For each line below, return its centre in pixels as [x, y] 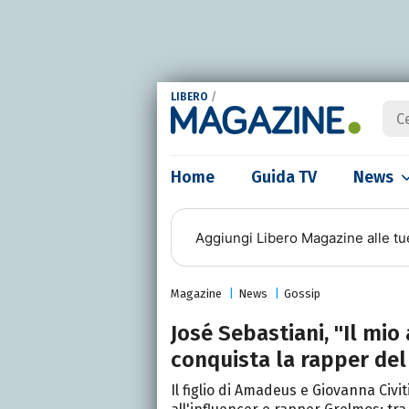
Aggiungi [225, 237]
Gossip [302, 294]
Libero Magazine [309, 237]
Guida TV [284, 177]
